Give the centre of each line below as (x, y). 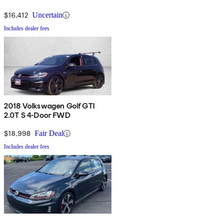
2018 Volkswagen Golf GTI (49, 106)
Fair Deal (49, 133)
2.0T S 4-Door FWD (37, 115)
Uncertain (47, 15)
